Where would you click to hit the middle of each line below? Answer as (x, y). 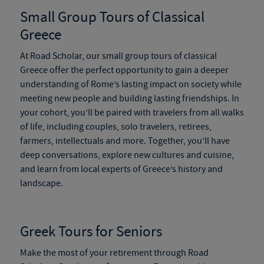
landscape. (42, 183)
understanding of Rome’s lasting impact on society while (131, 84)
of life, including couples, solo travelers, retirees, (115, 127)
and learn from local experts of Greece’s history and (121, 169)
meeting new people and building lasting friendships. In (129, 98)
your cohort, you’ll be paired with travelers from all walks (132, 113)
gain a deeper (202, 70)
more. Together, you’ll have (175, 141)
